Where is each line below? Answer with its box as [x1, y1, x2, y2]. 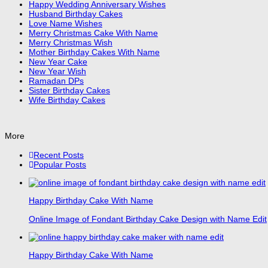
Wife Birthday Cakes [29, 95, 105, 105]
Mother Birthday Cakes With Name [29, 47, 160, 57]
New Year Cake [29, 56, 87, 66]
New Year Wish [29, 66, 86, 76]
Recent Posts [33, 150, 84, 160]
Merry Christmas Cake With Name [29, 28, 158, 38]
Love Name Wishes [29, 18, 102, 28]
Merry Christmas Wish [29, 37, 112, 47]
